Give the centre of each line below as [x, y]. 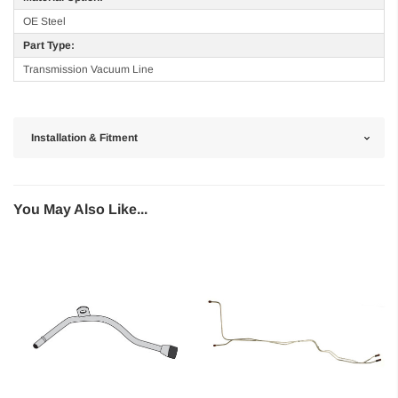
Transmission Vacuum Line [88, 70]
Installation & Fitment [84, 138]
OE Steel [44, 22]
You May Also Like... [80, 210]
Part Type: [49, 46]
